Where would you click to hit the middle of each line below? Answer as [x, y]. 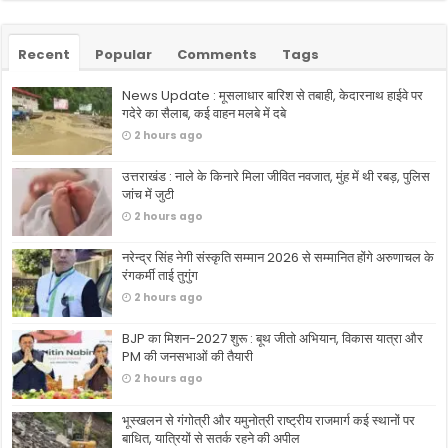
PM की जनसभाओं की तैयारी [188, 357]
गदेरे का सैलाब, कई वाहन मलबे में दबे [204, 113]
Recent [44, 54]
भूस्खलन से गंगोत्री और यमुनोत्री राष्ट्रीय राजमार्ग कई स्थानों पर [269, 420]
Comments [217, 54]
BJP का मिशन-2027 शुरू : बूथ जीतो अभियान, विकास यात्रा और [273, 339]
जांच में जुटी [148, 195]
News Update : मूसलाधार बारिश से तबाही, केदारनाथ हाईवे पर [273, 95]
